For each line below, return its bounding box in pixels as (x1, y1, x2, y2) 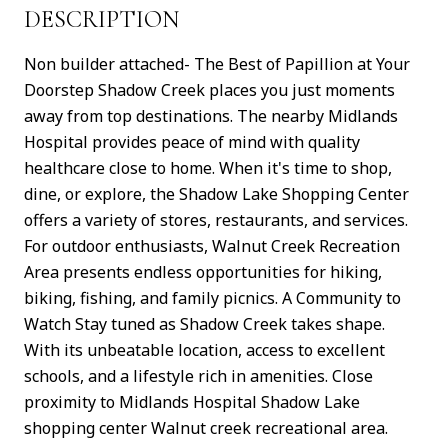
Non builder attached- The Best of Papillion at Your (24, 53, 410, 75)
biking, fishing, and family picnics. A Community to (24, 287, 401, 309)
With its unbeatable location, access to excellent (24, 339, 385, 361)
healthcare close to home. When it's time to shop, (24, 157, 392, 179)
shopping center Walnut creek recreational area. (24, 417, 388, 439)
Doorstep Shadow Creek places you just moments (24, 79, 395, 101)
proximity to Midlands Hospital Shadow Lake (24, 391, 360, 413)
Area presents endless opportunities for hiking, (24, 261, 382, 283)
